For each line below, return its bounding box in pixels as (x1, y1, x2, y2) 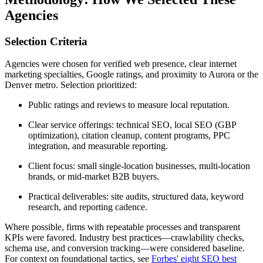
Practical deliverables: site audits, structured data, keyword (28, 191, 244, 202)
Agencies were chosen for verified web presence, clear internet (5, 59, 237, 69)
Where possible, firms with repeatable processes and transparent (5, 222, 240, 232)
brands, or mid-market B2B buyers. (28, 171, 159, 182)
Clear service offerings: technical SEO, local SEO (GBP (28, 120, 236, 130)
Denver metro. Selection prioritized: (5, 80, 137, 90)
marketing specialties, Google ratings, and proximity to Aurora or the (5, 69, 258, 80)
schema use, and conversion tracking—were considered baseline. (5, 243, 245, 254)
